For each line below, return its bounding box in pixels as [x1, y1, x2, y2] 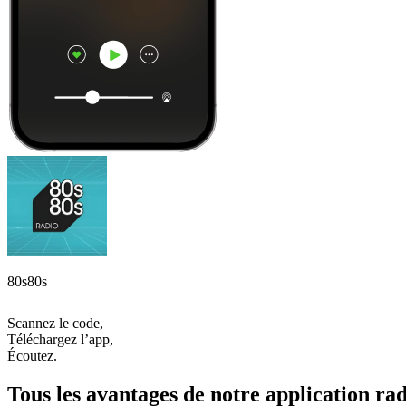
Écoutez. [7, 347, 57, 363]
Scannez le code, [7, 314, 103, 331]
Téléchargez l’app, [7, 331, 113, 347]
